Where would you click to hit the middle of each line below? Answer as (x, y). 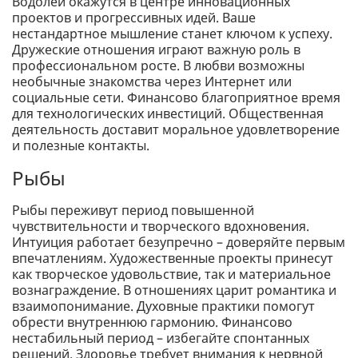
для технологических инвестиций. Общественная (168, 113)
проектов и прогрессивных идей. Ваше (134, 17)
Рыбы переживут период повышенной (133, 210)
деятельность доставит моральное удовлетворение (176, 129)
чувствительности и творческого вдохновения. (161, 226)
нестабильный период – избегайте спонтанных (161, 338)
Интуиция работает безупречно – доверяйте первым (179, 242)
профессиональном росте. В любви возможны (158, 65)
